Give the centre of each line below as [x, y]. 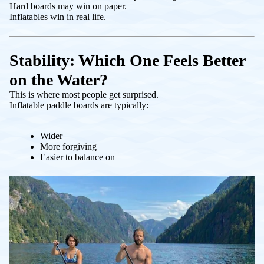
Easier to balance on [77, 157]
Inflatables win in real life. [58, 16]
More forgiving [68, 146]
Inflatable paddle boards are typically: [79, 105]
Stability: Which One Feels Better [127, 60]
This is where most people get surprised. [84, 94]
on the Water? [59, 80]
